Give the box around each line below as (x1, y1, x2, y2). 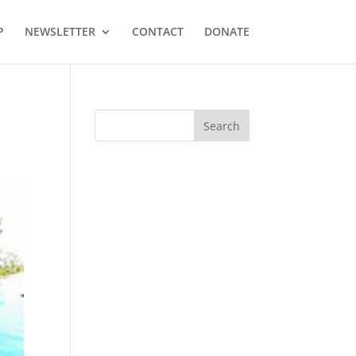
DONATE (203, 24, 250, 39)
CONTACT (131, 24, 184, 39)
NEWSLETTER (24, 24, 95, 39)
